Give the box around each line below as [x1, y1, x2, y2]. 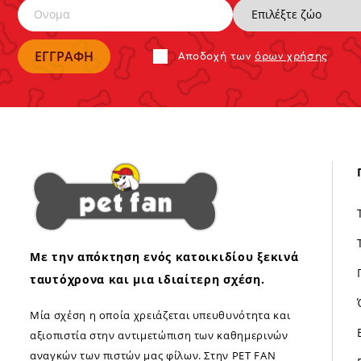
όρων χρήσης [255, 50, 328, 62]
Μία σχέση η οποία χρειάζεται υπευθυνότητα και [30, 307, 291, 322]
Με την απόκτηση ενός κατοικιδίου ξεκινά [30, 248, 299, 264]
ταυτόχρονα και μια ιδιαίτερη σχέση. [30, 271, 265, 287]
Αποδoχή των [177, 50, 255, 62]
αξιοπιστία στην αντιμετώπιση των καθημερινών [30, 327, 288, 342]
